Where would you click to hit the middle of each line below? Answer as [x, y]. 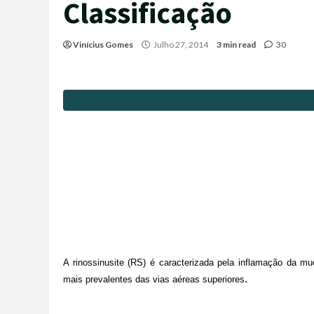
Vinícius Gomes [103, 45]
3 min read [236, 45]
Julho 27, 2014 [181, 45]
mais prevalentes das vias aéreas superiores [154, 279]
